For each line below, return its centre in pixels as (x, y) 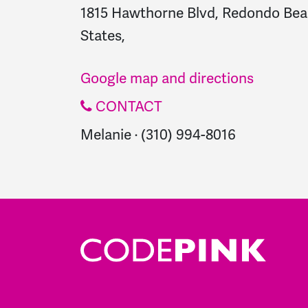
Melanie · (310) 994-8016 (158, 135)
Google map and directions (167, 78)
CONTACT (127, 107)
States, (103, 36)
